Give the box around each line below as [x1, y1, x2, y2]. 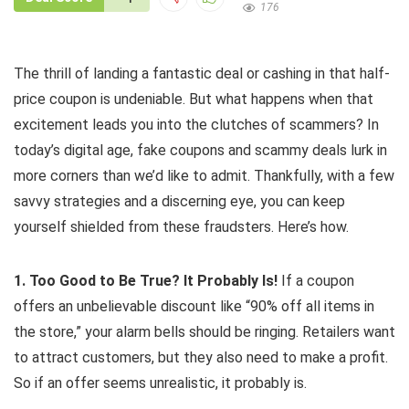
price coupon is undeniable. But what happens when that [14, 90, 373, 109]
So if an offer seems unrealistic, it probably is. [14, 374, 307, 393]
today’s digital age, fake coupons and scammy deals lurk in [14, 142, 387, 160]
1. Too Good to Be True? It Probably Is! [14, 272, 278, 290]
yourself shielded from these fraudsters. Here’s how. [14, 218, 349, 236]
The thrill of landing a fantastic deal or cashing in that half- [14, 65, 390, 83]
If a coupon [278, 272, 354, 290]
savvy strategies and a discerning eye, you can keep [14, 193, 345, 211]
